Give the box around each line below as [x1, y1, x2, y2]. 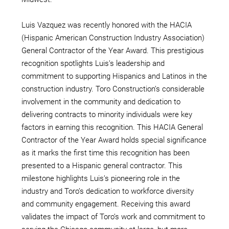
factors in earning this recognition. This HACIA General [21, 122, 203, 132]
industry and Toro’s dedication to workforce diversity [21, 186, 194, 196]
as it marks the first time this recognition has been [21, 148, 190, 157]
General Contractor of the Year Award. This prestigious [21, 45, 204, 55]
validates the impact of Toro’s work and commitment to [21, 212, 205, 221]
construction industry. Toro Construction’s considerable [21, 84, 204, 94]
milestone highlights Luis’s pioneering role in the [21, 173, 180, 183]
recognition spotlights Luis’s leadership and [21, 58, 165, 68]
